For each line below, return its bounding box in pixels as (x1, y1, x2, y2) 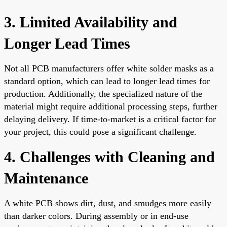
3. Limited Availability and (4, 13, 177, 30)
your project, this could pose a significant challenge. (4, 126, 197, 137)
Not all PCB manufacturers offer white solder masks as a (4, 63, 214, 73)
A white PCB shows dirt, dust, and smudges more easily (4, 198, 211, 208)
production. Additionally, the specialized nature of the (4, 88, 202, 99)
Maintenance (4, 169, 88, 186)
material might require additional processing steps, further (4, 101, 217, 111)
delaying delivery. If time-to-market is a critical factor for (4, 113, 216, 124)
